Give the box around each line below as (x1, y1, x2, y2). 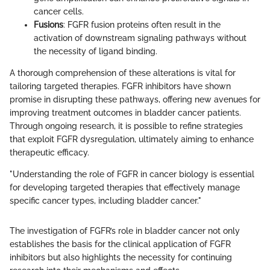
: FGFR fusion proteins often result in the (63, 20, 221, 30)
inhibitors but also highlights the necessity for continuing (10, 253, 232, 263)
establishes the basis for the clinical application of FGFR (10, 239, 231, 250)
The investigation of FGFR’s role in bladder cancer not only (10, 226, 240, 236)
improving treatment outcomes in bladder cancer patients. (10, 108, 241, 118)
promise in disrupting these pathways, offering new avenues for (10, 95, 260, 105)
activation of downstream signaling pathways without (34, 33, 246, 43)
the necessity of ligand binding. (34, 46, 157, 57)
